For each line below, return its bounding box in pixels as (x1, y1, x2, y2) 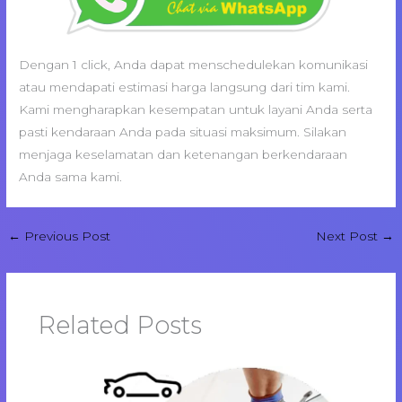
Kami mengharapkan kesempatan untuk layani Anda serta (19, 102, 373, 118)
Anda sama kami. (19, 170, 123, 185)
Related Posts (37, 310, 202, 340)
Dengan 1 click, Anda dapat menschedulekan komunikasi (19, 57, 369, 73)
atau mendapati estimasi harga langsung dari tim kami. (19, 80, 351, 95)
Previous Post (21, 229, 111, 244)
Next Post (315, 229, 381, 244)
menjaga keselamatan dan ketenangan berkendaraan (19, 147, 348, 162)
